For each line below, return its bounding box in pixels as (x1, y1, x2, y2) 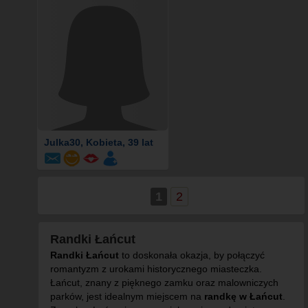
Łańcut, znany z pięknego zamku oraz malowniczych (50, 277, 278, 288)
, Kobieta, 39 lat (80, 137, 153, 148)
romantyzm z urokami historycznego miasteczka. (50, 263, 262, 274)
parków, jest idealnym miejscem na (50, 291, 204, 302)
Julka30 (43, 137, 80, 148)
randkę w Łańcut (204, 291, 283, 302)
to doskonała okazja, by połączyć (119, 250, 265, 261)
